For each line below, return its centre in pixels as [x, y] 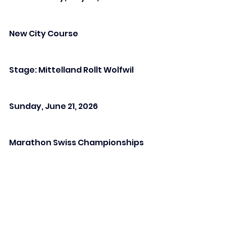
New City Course [44, 34]
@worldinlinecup [75, 179]
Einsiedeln [30, 191]
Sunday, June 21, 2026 [53, 106]
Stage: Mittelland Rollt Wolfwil [71, 70]
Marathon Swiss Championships [76, 143]
